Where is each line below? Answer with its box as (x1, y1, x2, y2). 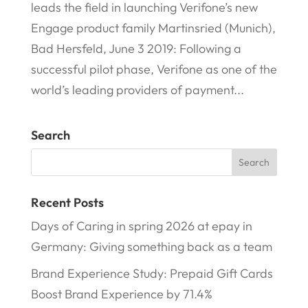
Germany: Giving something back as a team (30, 238, 272, 254)
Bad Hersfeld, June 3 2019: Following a (30, 40, 241, 56)
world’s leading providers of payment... (30, 81, 244, 98)
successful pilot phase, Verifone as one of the (30, 60, 277, 77)
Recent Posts (30, 194, 104, 210)
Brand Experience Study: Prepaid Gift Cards (30, 265, 273, 281)
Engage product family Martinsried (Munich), (30, 19, 276, 36)
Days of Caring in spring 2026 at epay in (30, 217, 252, 234)
